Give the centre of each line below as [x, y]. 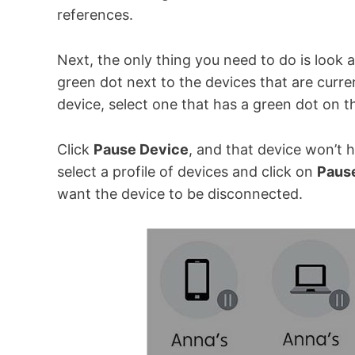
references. [95, 15]
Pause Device [141, 149]
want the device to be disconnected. [180, 193]
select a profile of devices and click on [187, 171]
